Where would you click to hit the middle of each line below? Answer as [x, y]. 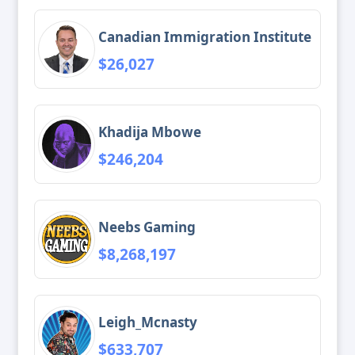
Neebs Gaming [147, 227]
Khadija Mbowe [150, 132]
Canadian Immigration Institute [205, 36]
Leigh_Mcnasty [148, 322]
